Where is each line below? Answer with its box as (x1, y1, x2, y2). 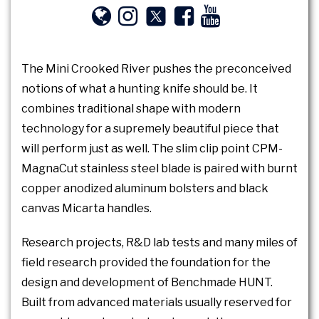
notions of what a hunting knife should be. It (21, 82, 258, 96)
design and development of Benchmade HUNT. (21, 276, 273, 290)
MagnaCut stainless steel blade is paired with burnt (21, 162, 298, 176)
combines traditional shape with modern (21, 102, 241, 116)
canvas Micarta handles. (21, 202, 152, 216)
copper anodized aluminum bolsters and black (21, 182, 268, 196)
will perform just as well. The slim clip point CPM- (21, 142, 283, 156)
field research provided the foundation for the (21, 256, 271, 270)
